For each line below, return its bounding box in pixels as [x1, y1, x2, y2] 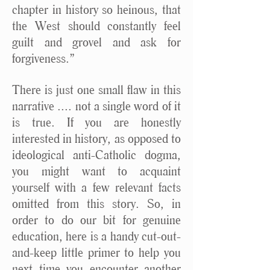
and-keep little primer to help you [12, 245, 181, 260]
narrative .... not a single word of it [12, 98, 181, 113]
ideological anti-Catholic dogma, [12, 147, 181, 162]
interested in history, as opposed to [12, 131, 181, 146]
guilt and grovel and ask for [12, 34, 181, 49]
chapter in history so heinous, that [12, 2, 181, 17]
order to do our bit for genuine [12, 212, 181, 227]
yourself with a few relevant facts [12, 180, 181, 195]
